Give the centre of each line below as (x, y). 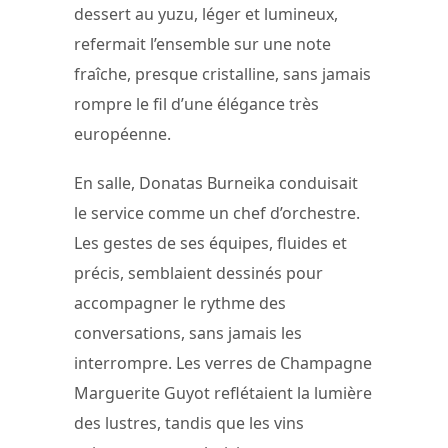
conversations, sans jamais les (188, 333)
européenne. (122, 133)
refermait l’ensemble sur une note (202, 43)
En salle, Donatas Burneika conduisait (216, 183)
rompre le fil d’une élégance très (196, 103)
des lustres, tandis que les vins (189, 423)
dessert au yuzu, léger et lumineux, (206, 13)
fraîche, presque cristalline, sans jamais (222, 73)
